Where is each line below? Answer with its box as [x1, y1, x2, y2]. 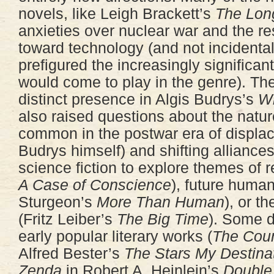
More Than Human [97, 193, 224, 210]
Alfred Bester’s [18, 245, 124, 262]
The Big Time [117, 210, 209, 228]
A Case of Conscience [18, 176, 171, 193]
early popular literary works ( [18, 228, 212, 245]
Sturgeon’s [18, 193, 97, 210]
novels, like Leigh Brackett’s [18, 5, 215, 22]
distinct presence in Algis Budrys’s [18, 91, 258, 108]
